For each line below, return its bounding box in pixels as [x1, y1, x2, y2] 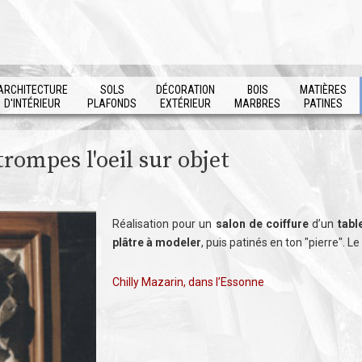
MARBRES [234, 97, 280, 110]
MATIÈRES [300, 83, 347, 96]
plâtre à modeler [112, 236, 201, 249]
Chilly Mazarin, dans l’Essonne [112, 276, 264, 288]
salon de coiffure [215, 217, 309, 230]
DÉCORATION [156, 83, 215, 96]
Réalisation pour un [112, 217, 216, 230]
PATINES [304, 97, 343, 110]
